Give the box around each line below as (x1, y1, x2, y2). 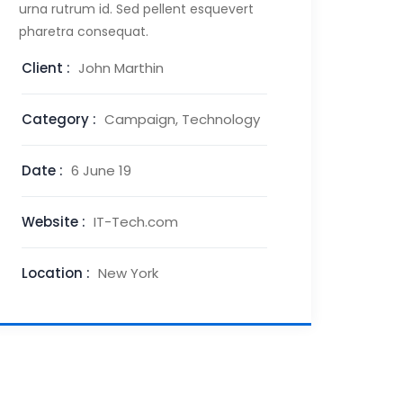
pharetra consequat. (19, 22, 148, 40)
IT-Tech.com (94, 212, 178, 231)
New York (98, 264, 158, 282)
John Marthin (78, 58, 164, 77)
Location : (22, 264, 94, 282)
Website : (22, 212, 89, 231)
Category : (22, 110, 100, 129)
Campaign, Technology (104, 110, 260, 129)
